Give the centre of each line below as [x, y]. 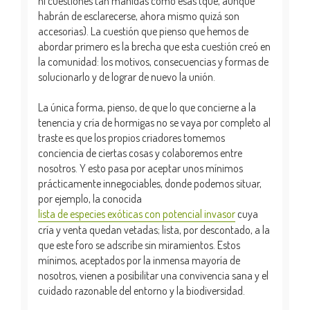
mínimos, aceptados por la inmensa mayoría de [139, 260]
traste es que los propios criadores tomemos [131, 137]
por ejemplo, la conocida [90, 198]
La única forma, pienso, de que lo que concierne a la [147, 107]
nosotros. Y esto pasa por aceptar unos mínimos [140, 168]
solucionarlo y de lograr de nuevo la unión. [127, 76]
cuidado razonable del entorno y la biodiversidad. [142, 290]
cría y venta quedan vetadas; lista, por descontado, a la [154, 229]
